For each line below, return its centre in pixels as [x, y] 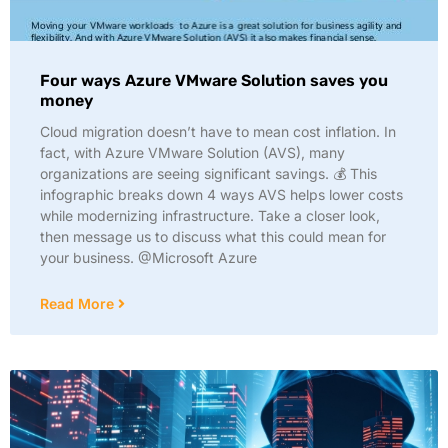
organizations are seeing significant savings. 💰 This [208, 173]
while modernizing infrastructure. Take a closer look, [210, 215]
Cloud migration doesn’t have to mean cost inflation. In [218, 131]
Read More [79, 303]
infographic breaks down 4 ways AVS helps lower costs [221, 194]
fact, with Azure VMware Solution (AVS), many [192, 152]
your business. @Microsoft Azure [148, 257]
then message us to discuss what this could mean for [213, 236]
